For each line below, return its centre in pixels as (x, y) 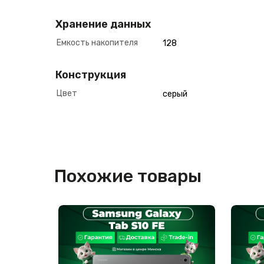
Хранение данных (103, 24)
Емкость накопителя (97, 43)
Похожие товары (128, 176)
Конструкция (91, 75)
